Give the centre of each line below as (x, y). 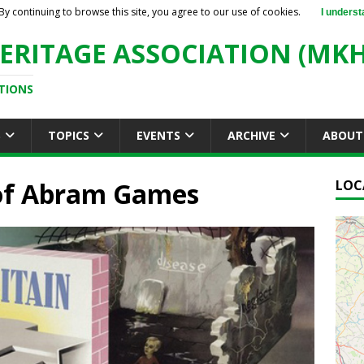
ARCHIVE (251, 135)
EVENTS (158, 135)
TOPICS (69, 135)
